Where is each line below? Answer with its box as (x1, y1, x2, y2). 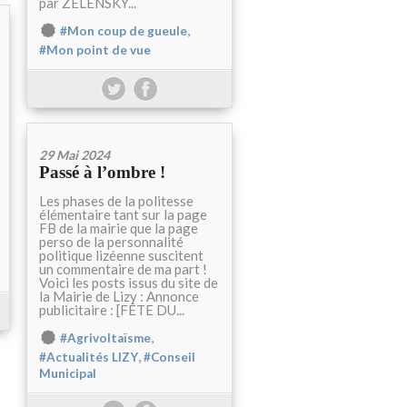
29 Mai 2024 (39, 147, 110, 163)
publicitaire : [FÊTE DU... (39, 302, 184, 318)
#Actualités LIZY (39, 350, 138, 365)
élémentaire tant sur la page (39, 206, 207, 223)
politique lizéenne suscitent (39, 247, 203, 263)
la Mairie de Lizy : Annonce (39, 288, 199, 304)
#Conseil (144, 350, 195, 365)
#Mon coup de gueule (60, 24, 187, 38)
